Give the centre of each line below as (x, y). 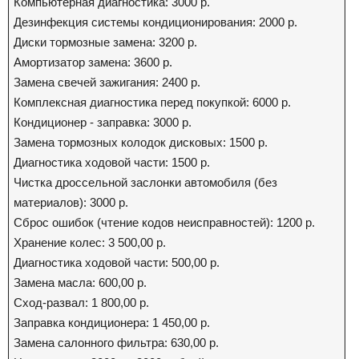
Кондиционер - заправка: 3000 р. (103, 122)
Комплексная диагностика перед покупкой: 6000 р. (152, 102)
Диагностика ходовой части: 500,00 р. (117, 262)
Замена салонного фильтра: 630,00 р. (116, 343)
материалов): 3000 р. (71, 202)
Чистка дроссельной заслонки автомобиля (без (145, 182)
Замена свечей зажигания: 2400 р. (107, 82)
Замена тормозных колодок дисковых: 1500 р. (141, 142)
